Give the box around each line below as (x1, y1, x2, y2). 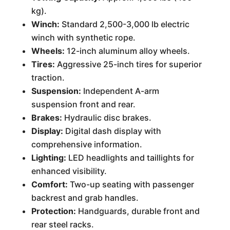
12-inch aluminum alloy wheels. (64, 46, 190, 56)
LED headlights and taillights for (66, 152, 194, 163)
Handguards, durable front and (75, 206, 200, 216)
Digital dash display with (63, 126, 161, 136)
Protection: (31, 206, 76, 216)
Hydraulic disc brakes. (62, 112, 151, 123)
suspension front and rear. (31, 99, 136, 109)
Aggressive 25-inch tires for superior (54, 59, 202, 69)
